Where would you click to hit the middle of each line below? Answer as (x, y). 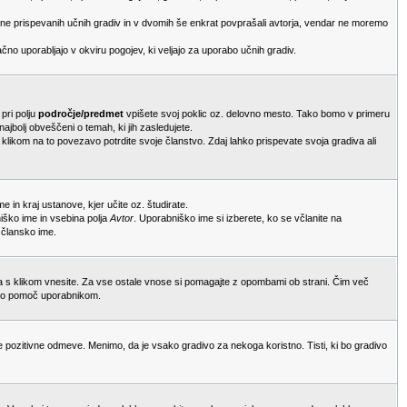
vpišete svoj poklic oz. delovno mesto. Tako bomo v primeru (257, 114)
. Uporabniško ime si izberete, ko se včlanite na (238, 218)
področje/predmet (81, 114)
